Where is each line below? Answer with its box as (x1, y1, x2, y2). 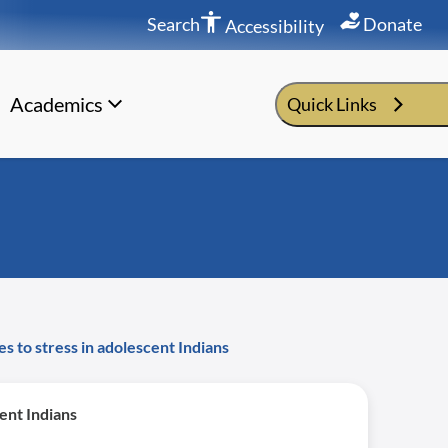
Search (147, 12, 200, 35)
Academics (9, 92, 103, 116)
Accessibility (222, 14, 324, 37)
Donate (360, 12, 422, 35)
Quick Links (287, 93, 377, 115)
